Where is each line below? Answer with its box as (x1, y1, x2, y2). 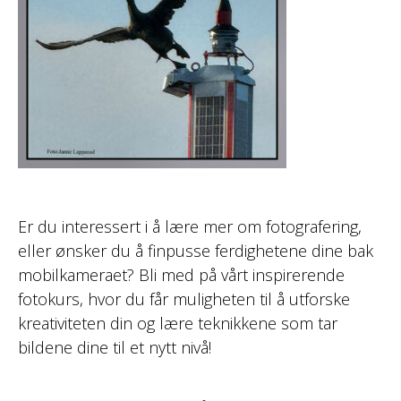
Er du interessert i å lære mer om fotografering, (18, 216, 362, 237)
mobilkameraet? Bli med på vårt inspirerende (18, 264, 345, 286)
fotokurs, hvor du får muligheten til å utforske (18, 288, 350, 310)
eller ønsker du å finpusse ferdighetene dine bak (18, 240, 373, 261)
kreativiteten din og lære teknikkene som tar (18, 312, 337, 334)
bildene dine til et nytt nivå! (18, 337, 211, 358)
